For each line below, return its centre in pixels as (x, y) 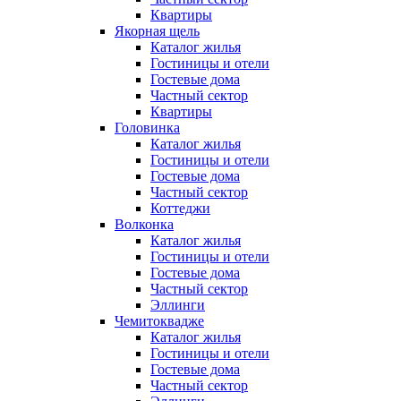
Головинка (147, 128)
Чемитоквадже (159, 321)
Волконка (144, 225)
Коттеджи (180, 209)
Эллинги (178, 305)
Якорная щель (157, 31)
